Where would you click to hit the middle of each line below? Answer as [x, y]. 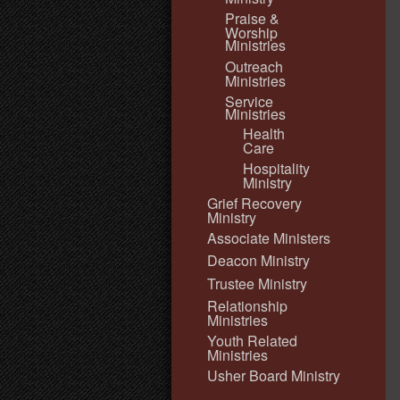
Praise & [252, 19]
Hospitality [276, 168]
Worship [251, 32]
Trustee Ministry [257, 283]
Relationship [247, 305]
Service [249, 101]
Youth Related [252, 341]
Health [264, 133]
